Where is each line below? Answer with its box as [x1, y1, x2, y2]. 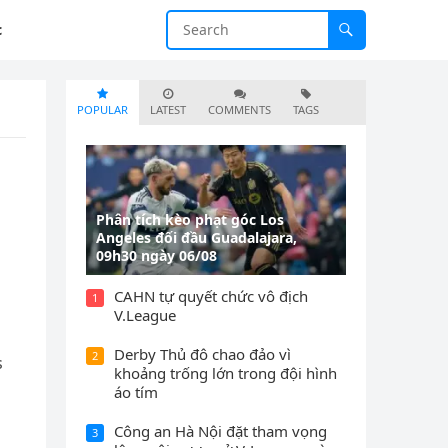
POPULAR [77, 102, 128, 117]
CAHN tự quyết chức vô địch [114, 286, 308, 306]
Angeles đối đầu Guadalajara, [96, 228, 297, 247]
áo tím [114, 382, 158, 402]
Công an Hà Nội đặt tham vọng [114, 421, 327, 441]
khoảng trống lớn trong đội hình [114, 363, 337, 383]
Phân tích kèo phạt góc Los [96, 210, 284, 229]
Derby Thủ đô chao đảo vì [114, 344, 291, 364]
